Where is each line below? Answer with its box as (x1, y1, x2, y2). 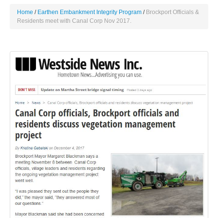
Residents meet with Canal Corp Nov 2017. (17, 18, 131, 25)
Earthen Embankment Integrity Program (37, 9, 142, 16)
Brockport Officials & (146, 9, 199, 16)
